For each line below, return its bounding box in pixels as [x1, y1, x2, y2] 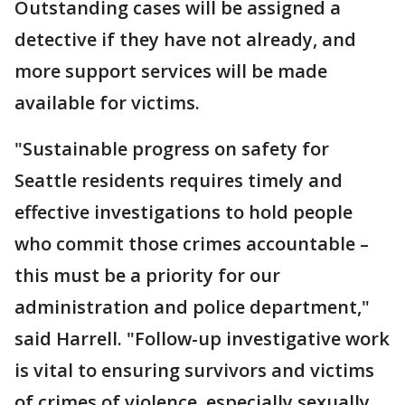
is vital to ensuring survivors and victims [14, 358, 374, 382]
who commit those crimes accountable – [14, 231, 369, 256]
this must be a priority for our [14, 263, 280, 287]
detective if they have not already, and [14, 27, 356, 52]
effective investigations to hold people [14, 200, 353, 224]
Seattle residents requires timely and [14, 168, 343, 193]
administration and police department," [14, 295, 370, 319]
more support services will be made [14, 59, 327, 83]
